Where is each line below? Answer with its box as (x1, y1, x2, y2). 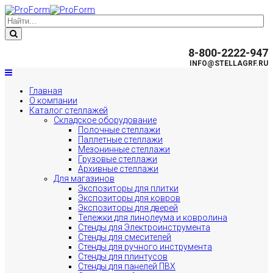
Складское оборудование (54, 115, 157, 125)
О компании (29, 96, 77, 105)
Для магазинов (54, 174, 115, 183)
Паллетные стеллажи (78, 135, 163, 144)
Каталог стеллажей (29, 105, 108, 115)
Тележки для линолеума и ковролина (78, 213, 227, 222)
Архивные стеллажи (78, 164, 158, 174)
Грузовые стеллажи (78, 154, 157, 164)
